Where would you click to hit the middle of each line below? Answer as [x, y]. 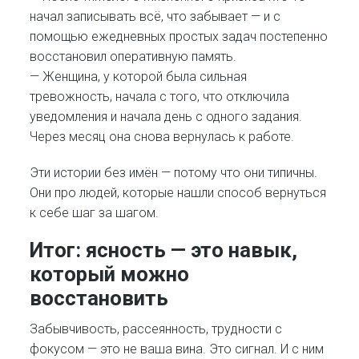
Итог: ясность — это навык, [164, 250]
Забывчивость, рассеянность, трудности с [156, 329]
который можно [110, 274]
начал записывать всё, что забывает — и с [155, 17]
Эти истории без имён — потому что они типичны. [174, 172]
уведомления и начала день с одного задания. [166, 117]
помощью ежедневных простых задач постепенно [179, 37]
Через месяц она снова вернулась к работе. [162, 137]
